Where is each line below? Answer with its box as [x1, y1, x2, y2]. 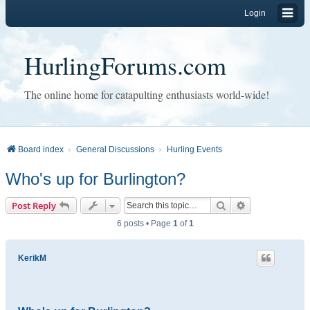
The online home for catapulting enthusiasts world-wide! [24, 87, 269, 102]
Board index [18, 145, 64, 154]
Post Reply [12, 199, 56, 212]
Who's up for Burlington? [6, 170, 185, 188]
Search [226, 199, 255, 211]
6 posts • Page [116, 219, 173, 228]
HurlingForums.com [24, 48, 226, 82]
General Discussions [76, 145, 154, 154]
